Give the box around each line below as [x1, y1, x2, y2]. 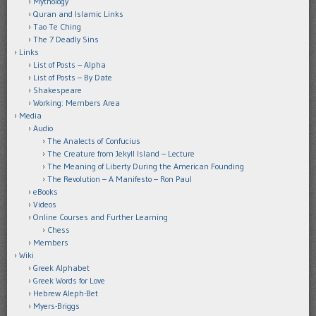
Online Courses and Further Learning [33, 212, 168, 223]
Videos [33, 199, 56, 210]
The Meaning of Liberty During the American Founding [47, 161, 244, 172]
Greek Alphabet [33, 262, 90, 274]
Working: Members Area [33, 97, 120, 109]
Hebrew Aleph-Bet [33, 288, 98, 299]
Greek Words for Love [33, 275, 105, 286]
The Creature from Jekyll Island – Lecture [47, 148, 195, 159]
